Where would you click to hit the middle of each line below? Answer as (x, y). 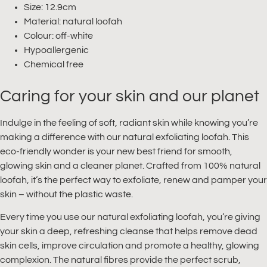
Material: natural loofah (73, 21)
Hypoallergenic (56, 50)
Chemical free (54, 64)
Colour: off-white (58, 35)
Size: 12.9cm (50, 7)
